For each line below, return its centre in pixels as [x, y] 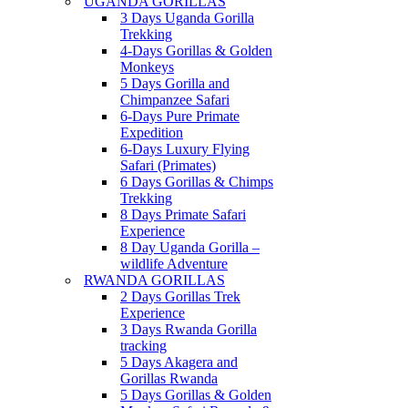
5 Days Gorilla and [175, 83]
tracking [143, 346]
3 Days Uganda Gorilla [187, 18]
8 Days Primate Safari [183, 214]
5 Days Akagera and [179, 362]
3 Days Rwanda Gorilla [189, 329]
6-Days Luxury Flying [185, 149]
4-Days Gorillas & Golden [196, 51]
